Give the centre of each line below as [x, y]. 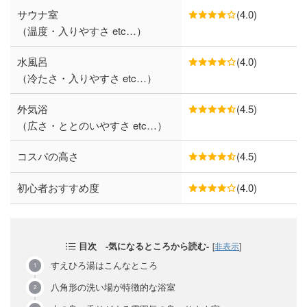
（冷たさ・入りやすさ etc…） [87, 78]
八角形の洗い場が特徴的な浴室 [113, 287]
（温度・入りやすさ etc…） [82, 31]
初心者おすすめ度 [58, 188]
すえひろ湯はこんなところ [104, 266]
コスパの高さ [48, 156]
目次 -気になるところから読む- [144, 246]
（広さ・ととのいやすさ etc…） [92, 125]
